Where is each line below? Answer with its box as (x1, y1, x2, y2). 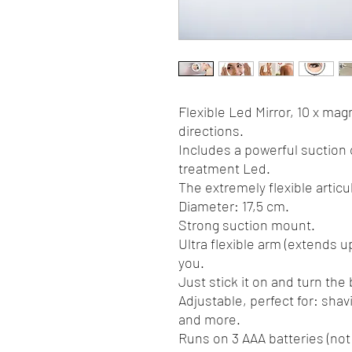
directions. (178, 122, 244, 139)
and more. (178, 310, 240, 328)
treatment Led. (178, 159, 270, 177)
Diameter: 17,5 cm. (178, 197, 289, 214)
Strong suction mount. (178, 216, 315, 233)
